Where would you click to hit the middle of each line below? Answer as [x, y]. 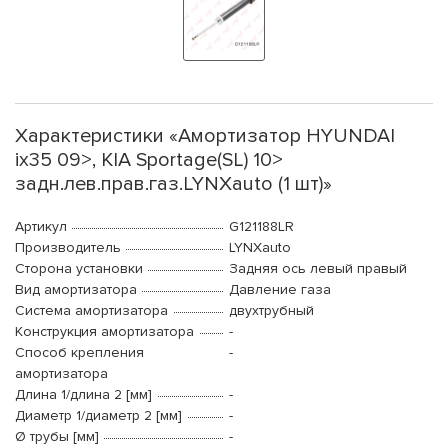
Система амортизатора [91, 311]
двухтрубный [271, 311]
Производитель [68, 248]
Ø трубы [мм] [57, 437]
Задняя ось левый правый [318, 269]
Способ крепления [79, 353]
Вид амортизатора [76, 290]
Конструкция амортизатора [104, 332]
